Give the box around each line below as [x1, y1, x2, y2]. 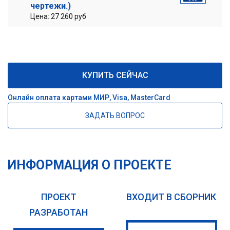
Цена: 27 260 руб [30, 12, 86, 21]
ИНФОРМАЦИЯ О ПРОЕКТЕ [8, 158, 171, 172]
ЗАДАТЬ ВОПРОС [85, 111, 145, 120]
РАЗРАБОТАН [29, 207, 88, 218]
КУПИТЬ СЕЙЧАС [82, 70, 148, 80]
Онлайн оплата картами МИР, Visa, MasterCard [8, 93, 170, 102]
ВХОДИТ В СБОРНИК [126, 191, 217, 202]
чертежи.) [30, 1, 71, 11]
